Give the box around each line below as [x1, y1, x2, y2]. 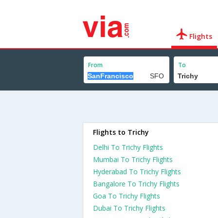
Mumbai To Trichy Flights [93, 155, 173, 164]
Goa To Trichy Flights [93, 191, 160, 200]
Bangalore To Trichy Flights [93, 179, 180, 188]
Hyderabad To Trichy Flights [93, 167, 181, 176]
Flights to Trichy [93, 127, 149, 137]
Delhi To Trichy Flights [93, 143, 163, 152]
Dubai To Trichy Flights [93, 203, 165, 213]
